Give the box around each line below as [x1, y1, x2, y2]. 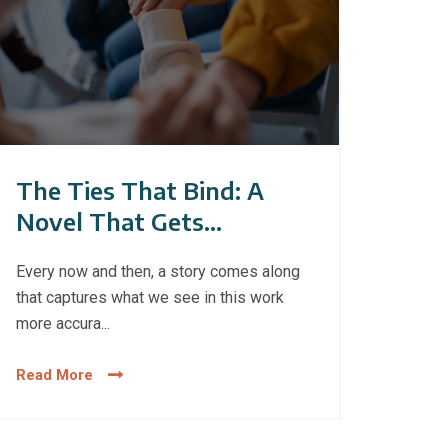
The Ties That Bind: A [16, 175, 265, 206]
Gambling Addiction [16, 237, 243, 268]
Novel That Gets [16, 206, 205, 237]
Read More [16, 366, 94, 385]
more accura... [16, 314, 111, 334]
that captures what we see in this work [16, 288, 285, 308]
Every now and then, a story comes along [16, 262, 301, 282]
